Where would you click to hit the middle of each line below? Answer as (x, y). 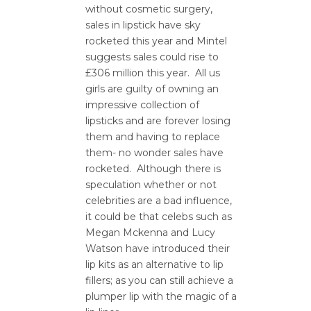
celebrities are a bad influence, (159, 201)
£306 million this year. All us (153, 73)
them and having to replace (153, 137)
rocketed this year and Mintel (156, 41)
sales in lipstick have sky (143, 25)
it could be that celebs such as (159, 217)
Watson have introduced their (158, 249)
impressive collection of (142, 105)
